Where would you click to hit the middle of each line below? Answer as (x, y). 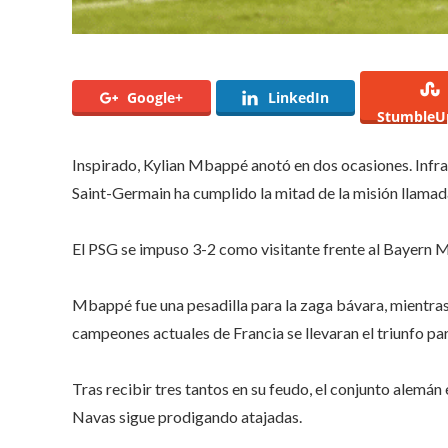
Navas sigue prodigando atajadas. (187, 416)
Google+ (154, 97)
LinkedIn (298, 97)
